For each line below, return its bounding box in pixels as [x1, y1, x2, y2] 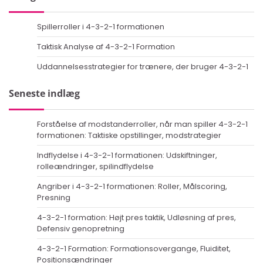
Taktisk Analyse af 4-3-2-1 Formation [37, 41, 175, 53]
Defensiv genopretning [37, 223, 124, 235]
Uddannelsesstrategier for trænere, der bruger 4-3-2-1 [37, 61, 248, 73]
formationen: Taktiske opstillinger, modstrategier [37, 130, 221, 141]
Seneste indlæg [9, 87, 80, 100]
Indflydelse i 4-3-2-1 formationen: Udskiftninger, [37, 150, 217, 161]
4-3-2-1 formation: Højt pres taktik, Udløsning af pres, [37, 212, 236, 224]
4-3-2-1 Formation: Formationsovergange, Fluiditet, [37, 243, 231, 255]
